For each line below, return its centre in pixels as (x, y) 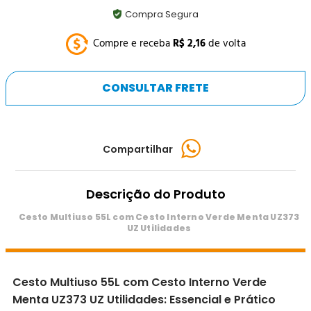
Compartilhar (137, 150)
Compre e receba (133, 43)
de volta (225, 43)
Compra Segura (161, 14)
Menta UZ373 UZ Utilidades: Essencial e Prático (144, 300)
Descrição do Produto (155, 194)
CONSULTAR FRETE (155, 88)
